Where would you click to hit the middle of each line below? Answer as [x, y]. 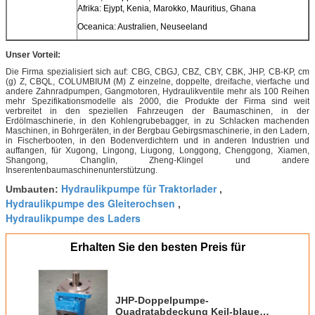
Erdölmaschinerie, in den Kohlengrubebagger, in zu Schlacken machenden [157, 121]
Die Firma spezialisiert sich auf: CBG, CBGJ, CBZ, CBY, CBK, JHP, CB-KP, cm [157, 71]
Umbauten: [33, 189]
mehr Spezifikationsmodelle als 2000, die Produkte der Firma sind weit [157, 101]
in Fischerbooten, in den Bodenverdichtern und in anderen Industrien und [157, 140]
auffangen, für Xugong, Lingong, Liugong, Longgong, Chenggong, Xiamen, [157, 150]
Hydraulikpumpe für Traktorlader [139, 188]
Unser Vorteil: [33, 54]
